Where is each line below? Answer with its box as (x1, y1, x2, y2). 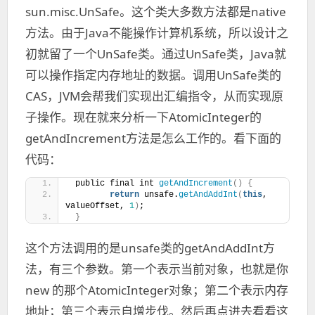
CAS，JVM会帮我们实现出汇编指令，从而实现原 (25, 88, 283, 104)
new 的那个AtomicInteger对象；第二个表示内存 (25, 282, 288, 298)
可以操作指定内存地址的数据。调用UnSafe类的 (25, 67, 281, 83)
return (110, 190, 139, 200)
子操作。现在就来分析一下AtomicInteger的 (25, 109, 262, 125)
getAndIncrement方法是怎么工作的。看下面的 (25, 130, 281, 146)
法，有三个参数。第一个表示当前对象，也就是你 (25, 261, 288, 277)
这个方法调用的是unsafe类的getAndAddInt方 (25, 240, 275, 256)
